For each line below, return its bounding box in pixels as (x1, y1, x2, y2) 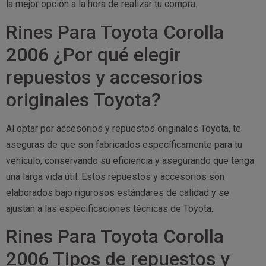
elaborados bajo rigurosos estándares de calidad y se (6, 186, 229, 198)
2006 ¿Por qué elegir (6, 43, 181, 66)
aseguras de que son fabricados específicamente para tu (6, 138, 242, 150)
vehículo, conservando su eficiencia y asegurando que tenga (6, 154, 254, 166)
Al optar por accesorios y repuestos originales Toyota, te (6, 122, 241, 134)
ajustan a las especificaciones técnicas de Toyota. (6, 202, 213, 214)
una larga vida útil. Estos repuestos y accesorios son (6, 170, 224, 182)
